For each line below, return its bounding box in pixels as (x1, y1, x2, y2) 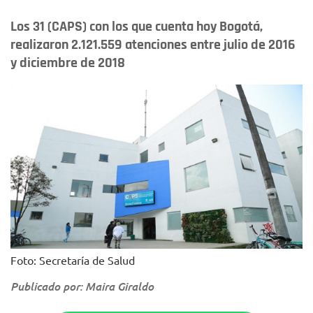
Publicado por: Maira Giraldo (10, 278, 154, 293)
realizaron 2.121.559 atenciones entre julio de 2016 (10, 36, 296, 54)
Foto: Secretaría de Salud (10, 252, 135, 267)
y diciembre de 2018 (10, 54, 125, 72)
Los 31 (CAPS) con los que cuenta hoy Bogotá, (10, 17, 263, 36)
